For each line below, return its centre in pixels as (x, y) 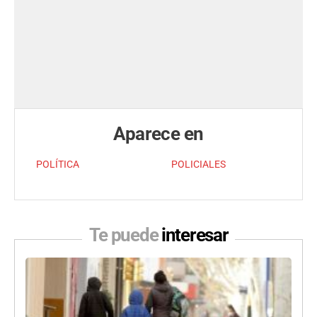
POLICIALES (198, 165)
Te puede (125, 235)
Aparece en (158, 134)
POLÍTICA (58, 165)
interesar (195, 235)
